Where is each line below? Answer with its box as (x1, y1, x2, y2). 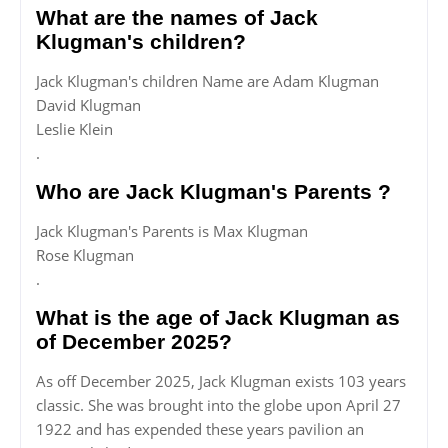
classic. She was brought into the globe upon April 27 (36, 395, 401, 416)
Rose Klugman (36, 245, 134, 266)
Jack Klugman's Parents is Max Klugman (36, 221, 308, 242)
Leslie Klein (36, 119, 113, 140)
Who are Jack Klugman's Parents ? (36, 180, 391, 204)
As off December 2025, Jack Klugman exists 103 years (36, 371, 406, 392)
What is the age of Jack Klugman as (36, 306, 400, 330)
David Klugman (36, 95, 141, 116)
